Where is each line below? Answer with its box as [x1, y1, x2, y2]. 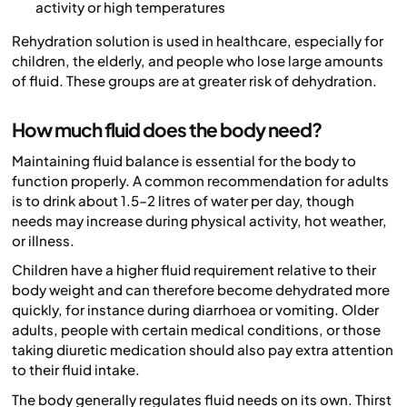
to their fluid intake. [12, 361, 140, 379]
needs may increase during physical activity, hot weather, [12, 211, 387, 229]
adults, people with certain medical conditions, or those [12, 321, 381, 339]
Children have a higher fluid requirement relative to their [12, 261, 376, 279]
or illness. [12, 231, 74, 249]
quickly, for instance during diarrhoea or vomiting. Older [12, 301, 379, 319]
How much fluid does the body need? [12, 117, 322, 143]
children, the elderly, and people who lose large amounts [12, 52, 383, 70]
